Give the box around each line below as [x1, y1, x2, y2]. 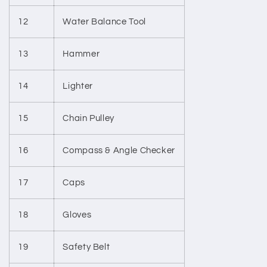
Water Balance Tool [63, 17, 146, 27]
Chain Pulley [63, 114, 114, 123]
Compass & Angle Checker [63, 146, 175, 156]
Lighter [63, 82, 93, 91]
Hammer [63, 49, 100, 59]
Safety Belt [63, 243, 110, 252]
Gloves [63, 210, 92, 220]
